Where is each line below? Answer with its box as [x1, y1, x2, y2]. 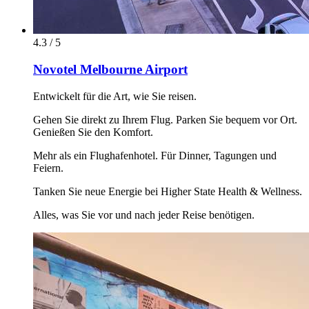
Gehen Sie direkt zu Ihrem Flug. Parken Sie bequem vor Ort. [33, 113, 297, 126]
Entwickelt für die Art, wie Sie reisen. [33, 90, 197, 102]
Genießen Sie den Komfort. [33, 126, 153, 138]
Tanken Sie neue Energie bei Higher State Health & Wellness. [33, 185, 302, 197]
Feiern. [33, 161, 63, 174]
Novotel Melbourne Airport [33, 62, 188, 77]
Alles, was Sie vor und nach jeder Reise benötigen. [33, 208, 255, 221]
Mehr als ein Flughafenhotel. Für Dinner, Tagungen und [33, 149, 277, 161]
